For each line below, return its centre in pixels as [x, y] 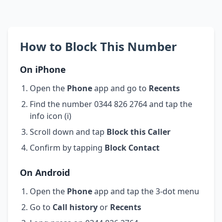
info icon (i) [51, 116]
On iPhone [43, 69]
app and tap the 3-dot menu [146, 191]
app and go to [120, 88]
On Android [45, 172]
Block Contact [132, 147]
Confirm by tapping [67, 147]
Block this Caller [139, 132]
